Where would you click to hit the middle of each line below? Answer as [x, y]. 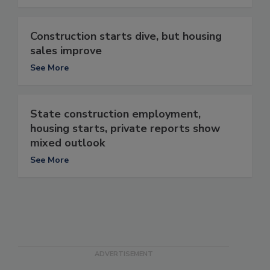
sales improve [66, 51]
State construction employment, [115, 114]
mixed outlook [67, 143]
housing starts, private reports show [125, 129]
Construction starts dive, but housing [126, 36]
